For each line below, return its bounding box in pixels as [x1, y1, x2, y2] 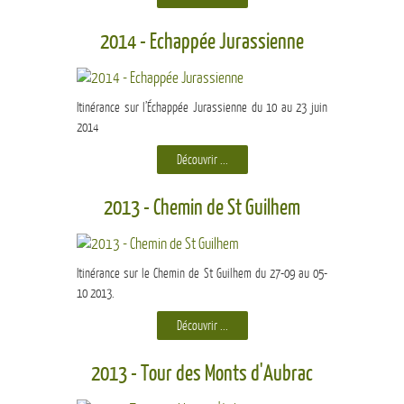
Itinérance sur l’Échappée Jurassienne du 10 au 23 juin [77, 100, 327, 115]
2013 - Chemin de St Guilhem [104, 196, 300, 221]
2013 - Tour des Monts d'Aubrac [91, 362, 313, 387]
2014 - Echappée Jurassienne [100, 30, 304, 55]
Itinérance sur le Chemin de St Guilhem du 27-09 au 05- [77, 266, 327, 281]
